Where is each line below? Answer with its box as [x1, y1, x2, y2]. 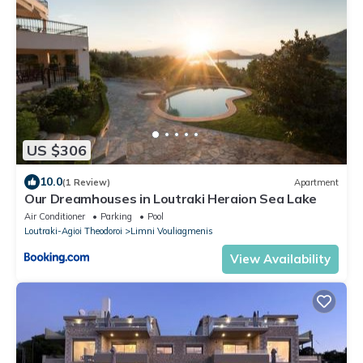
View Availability [230, 251, 331, 267]
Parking [100, 211, 132, 223]
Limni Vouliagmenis [130, 225, 213, 237]
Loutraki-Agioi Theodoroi [24, 225, 122, 237]
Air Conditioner [24, 211, 85, 223]
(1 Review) [62, 176, 110, 188]
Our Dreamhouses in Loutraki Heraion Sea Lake [24, 190, 317, 207]
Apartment [294, 176, 339, 188]
